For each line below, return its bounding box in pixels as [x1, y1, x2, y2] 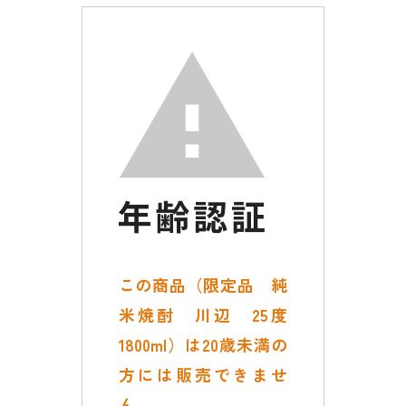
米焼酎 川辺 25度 [118, 303, 288, 326]
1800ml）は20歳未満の [118, 333, 288, 356]
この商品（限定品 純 [118, 273, 288, 296]
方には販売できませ [118, 362, 288, 386]
